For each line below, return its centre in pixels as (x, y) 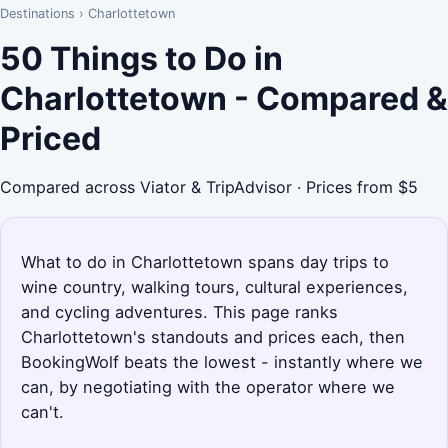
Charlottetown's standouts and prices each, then (213, 336)
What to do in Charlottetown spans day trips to (205, 261)
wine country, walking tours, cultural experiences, (214, 286)
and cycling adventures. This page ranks (179, 311)
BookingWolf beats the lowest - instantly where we (222, 361)
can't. (42, 411)
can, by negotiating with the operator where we (208, 386)
